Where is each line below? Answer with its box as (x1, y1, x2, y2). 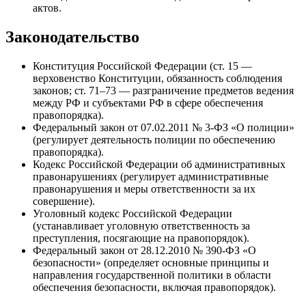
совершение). (33, 195, 95, 208)
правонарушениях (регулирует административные (33, 171, 268, 183)
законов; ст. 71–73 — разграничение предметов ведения (33, 85, 294, 97)
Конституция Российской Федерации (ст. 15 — (33, 60, 252, 72)
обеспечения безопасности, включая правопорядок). (33, 281, 276, 294)
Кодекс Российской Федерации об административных (33, 158, 286, 171)
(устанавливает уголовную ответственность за (33, 220, 250, 232)
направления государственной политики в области (33, 269, 271, 281)
